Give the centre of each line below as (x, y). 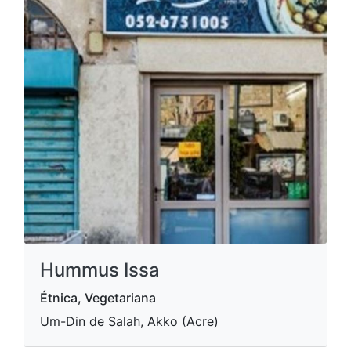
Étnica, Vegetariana (98, 298)
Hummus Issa (100, 270)
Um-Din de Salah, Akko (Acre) (129, 321)
